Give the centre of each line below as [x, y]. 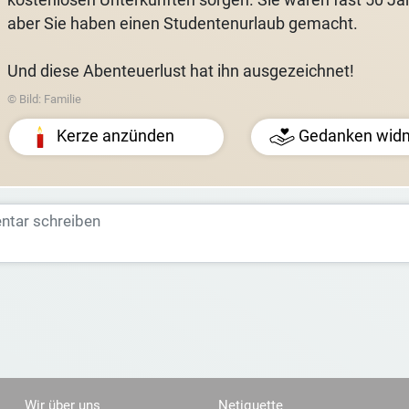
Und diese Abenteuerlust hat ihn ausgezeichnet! [180, 71]
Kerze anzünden [115, 136]
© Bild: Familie [44, 100]
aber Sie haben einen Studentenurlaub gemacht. [182, 23]
